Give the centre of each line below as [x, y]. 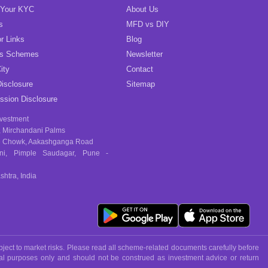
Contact [140, 69]
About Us [142, 10]
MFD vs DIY [148, 25]
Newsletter [144, 54]
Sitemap [141, 84]
